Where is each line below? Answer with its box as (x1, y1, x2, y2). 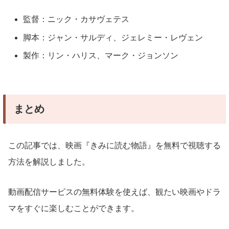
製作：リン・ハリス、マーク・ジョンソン (23, 51, 179, 60)
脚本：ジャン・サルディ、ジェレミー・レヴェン (23, 33, 203, 42)
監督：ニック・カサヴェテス (23, 15, 130, 24)
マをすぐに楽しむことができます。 (8, 204, 139, 213)
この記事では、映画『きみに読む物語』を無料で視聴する (8, 141, 221, 150)
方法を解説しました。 (8, 157, 90, 166)
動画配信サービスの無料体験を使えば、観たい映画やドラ (8, 188, 221, 197)
